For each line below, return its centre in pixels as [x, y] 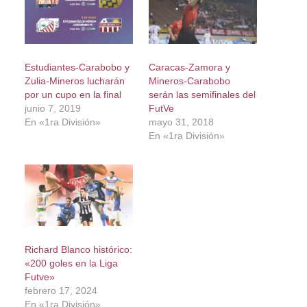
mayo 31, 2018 [181, 122]
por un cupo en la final [73, 94]
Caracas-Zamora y [189, 67]
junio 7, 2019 [52, 108]
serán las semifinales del [202, 94]
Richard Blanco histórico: [78, 250]
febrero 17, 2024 [61, 291]
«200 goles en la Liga [71, 263]
